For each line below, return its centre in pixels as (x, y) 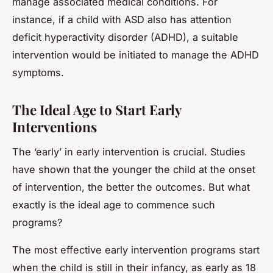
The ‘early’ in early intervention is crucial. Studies (129, 151)
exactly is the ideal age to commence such (114, 204)
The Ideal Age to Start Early (97, 109)
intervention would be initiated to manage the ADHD (136, 55)
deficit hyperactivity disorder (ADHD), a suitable (125, 37)
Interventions (55, 126)
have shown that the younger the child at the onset (134, 169)
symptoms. (38, 72)
